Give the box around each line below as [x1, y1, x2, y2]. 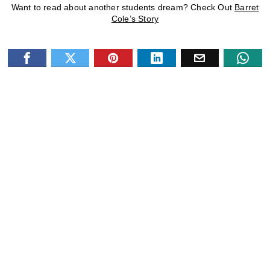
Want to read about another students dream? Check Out [11, 2, 235, 13]
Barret [234, 2, 259, 13]
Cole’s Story [111, 14, 159, 24]
